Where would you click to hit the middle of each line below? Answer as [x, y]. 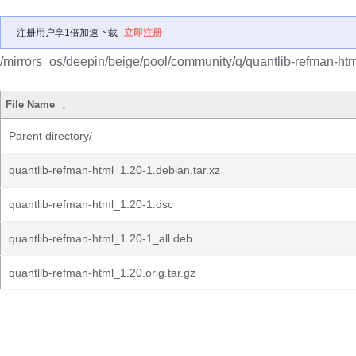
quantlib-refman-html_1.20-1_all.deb [101, 238]
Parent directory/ [50, 136]
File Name [31, 104]
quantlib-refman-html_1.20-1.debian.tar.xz [114, 170]
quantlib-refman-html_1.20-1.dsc [91, 204]
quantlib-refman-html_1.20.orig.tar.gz [102, 273]
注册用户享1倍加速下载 [67, 33]
